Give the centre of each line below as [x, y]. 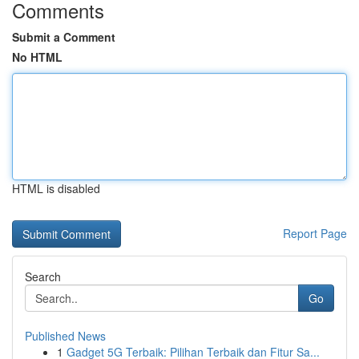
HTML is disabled [56, 188]
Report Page [315, 233]
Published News [65, 336]
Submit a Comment [64, 37]
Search [43, 276]
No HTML [37, 57]
